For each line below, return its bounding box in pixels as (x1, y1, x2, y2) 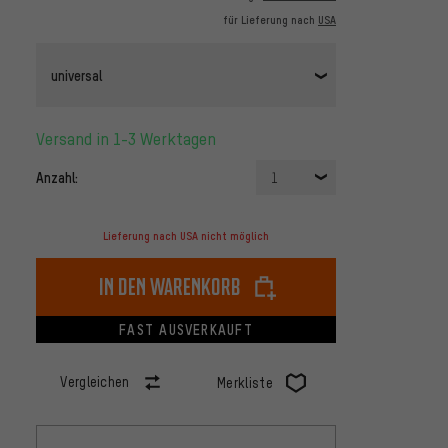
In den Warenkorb (99, 272, 241, 302)
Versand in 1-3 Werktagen (45, 128, 216, 150)
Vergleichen (60, 373, 130, 391)
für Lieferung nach (223, 13, 318, 28)
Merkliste (217, 374, 273, 392)
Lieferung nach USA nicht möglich (103, 229, 269, 244)
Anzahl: (36, 168, 78, 187)
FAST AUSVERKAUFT (119, 320, 253, 339)
